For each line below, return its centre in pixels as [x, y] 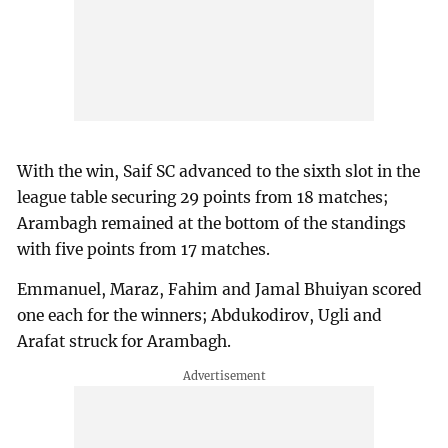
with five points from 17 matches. [144, 250]
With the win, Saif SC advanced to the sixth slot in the [219, 172]
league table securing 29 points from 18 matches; [203, 198]
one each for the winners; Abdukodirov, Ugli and [200, 316]
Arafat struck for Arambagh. [124, 342]
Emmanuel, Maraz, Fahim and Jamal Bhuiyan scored [220, 290]
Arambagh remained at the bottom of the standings [212, 224]
